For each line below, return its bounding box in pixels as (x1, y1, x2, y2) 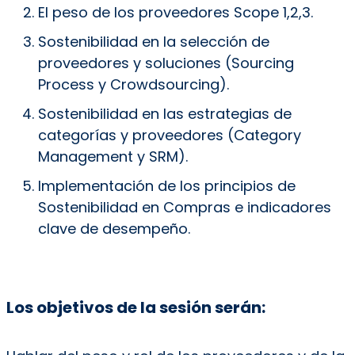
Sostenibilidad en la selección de (37, 32, 269, 52)
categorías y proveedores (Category (37, 125, 301, 146)
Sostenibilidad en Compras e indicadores (37, 197, 331, 218)
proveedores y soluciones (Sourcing (37, 53, 294, 74)
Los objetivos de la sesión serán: (6, 296, 265, 319)
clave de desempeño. (37, 219, 190, 239)
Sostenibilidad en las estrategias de (37, 104, 292, 124)
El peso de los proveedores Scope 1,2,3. (37, 2, 313, 23)
